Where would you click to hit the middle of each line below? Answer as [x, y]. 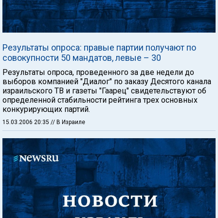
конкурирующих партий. [46, 109]
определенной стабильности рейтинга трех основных [100, 100]
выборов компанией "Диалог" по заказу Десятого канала [107, 81]
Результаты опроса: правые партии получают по [99, 47]
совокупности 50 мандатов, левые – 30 [82, 57]
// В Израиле [68, 122]
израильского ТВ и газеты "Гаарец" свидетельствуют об [104, 91]
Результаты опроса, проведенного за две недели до [98, 72]
